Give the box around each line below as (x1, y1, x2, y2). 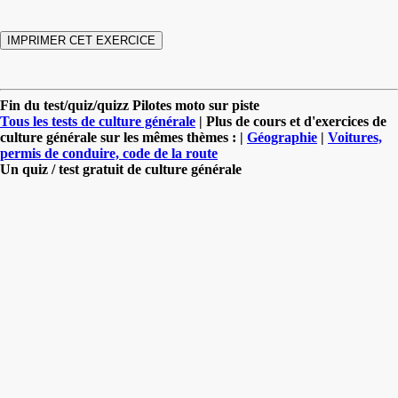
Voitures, (328, 129, 382, 145)
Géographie (247, 129, 317, 145)
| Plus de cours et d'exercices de (195, 113, 386, 129)
